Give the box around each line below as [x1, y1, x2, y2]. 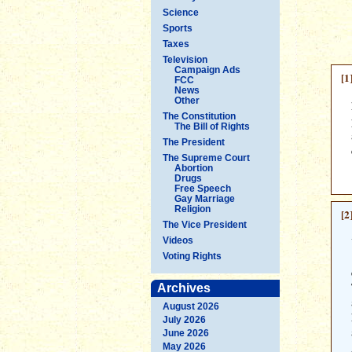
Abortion [174, 162, 213, 174]
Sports [163, 22, 192, 34]
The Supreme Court [163, 152, 250, 163]
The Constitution [163, 110, 236, 122]
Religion [174, 203, 211, 214]
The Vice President [163, 218, 247, 230]
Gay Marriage [174, 192, 235, 204]
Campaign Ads [174, 64, 240, 75]
